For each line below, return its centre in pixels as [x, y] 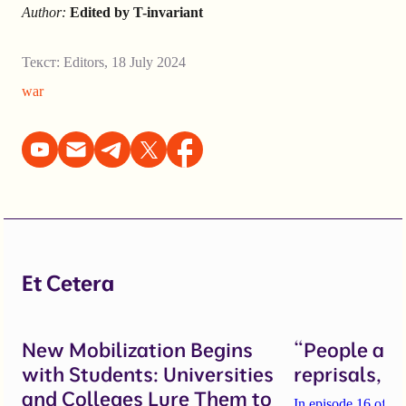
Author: [44, 13]
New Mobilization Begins [137, 350]
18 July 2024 [149, 63]
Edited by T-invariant [136, 13]
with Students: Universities [148, 375]
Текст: [43, 63]
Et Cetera [68, 283]
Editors [84, 63]
